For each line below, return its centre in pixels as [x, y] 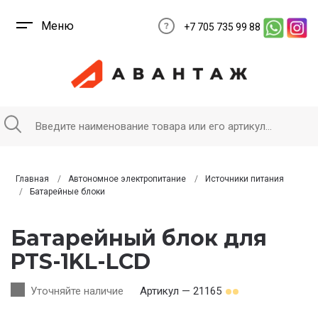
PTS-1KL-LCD [81, 262]
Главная [32, 179]
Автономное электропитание [127, 179]
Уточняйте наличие [77, 291]
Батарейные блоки [67, 192]
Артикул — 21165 [182, 291]
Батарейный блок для [139, 238]
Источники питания [245, 179]
